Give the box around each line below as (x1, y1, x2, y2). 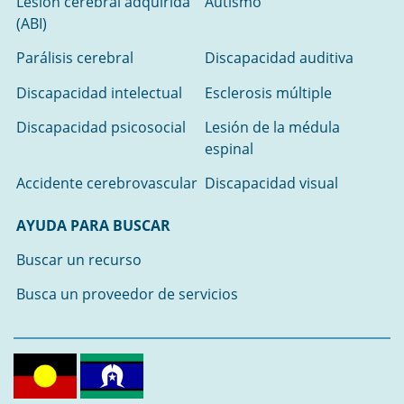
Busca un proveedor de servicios (16, 284, 239, 305)
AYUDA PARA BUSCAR (16, 215, 171, 235)
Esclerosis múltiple (205, 82, 333, 103)
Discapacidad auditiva (205, 48, 354, 69)
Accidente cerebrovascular (16, 173, 198, 194)
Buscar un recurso (16, 250, 142, 271)
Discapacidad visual (205, 173, 339, 194)
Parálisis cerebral (16, 48, 134, 69)
